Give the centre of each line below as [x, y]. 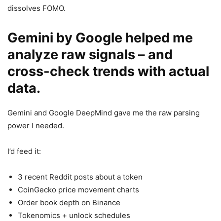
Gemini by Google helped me [100, 37]
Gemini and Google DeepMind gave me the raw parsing [104, 112]
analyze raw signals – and [90, 54]
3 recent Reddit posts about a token [80, 177]
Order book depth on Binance [69, 202]
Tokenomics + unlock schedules [74, 215]
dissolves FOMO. [37, 8]
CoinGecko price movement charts [78, 189]
